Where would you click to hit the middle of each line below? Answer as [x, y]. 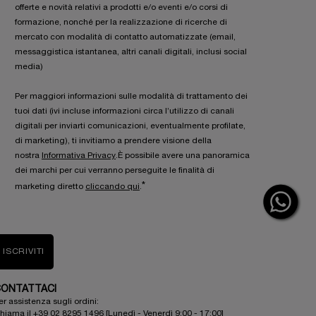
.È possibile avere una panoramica [183, 156]
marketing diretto [50, 187]
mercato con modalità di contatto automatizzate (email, [125, 37]
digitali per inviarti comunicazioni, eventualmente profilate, [130, 126]
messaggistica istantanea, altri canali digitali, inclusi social [131, 52]
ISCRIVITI [24, 252]
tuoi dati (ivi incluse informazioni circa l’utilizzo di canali [124, 111]
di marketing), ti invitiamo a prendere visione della [113, 141]
